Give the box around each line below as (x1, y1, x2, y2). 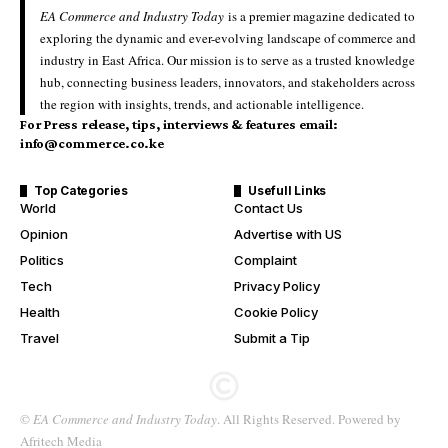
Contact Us (234, 200, 303, 216)
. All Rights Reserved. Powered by (217, 410, 401, 428)
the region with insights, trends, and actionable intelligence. (40, 95, 364, 113)
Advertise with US (234, 226, 342, 242)
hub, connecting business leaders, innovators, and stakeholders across (40, 73, 415, 91)
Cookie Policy (234, 304, 318, 320)
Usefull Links (248, 183, 327, 198)
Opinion (20, 226, 68, 242)
